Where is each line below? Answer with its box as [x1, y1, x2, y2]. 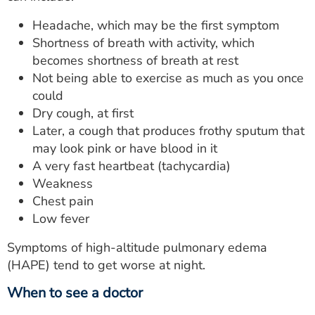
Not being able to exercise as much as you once [32, 70, 304, 86]
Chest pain [32, 193, 94, 210]
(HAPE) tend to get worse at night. [7, 257, 205, 274]
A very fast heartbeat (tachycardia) [32, 157, 231, 174]
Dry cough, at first [32, 105, 134, 122]
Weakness [32, 175, 93, 192]
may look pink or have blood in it [32, 140, 217, 157]
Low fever [32, 210, 89, 227]
